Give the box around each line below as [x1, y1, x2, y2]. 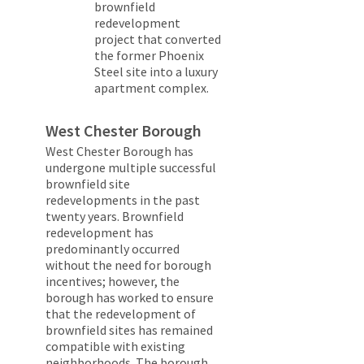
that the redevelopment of [45, 305, 196, 323]
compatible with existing [45, 338, 185, 355]
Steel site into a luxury [94, 63, 218, 80]
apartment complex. [94, 80, 209, 97]
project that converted [94, 31, 221, 48]
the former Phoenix [94, 47, 204, 64]
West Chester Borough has [45, 143, 193, 160]
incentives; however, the [45, 273, 180, 290]
